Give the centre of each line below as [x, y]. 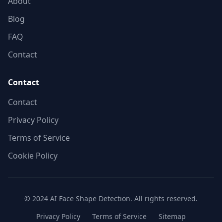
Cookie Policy [33, 156]
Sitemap [172, 216]
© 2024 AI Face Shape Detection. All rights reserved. [111, 198]
